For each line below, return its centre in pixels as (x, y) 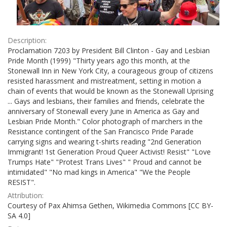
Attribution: (26, 195)
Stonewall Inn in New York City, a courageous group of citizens (110, 70)
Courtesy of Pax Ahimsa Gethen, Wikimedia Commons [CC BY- (110, 205)
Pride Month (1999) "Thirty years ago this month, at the (99, 60)
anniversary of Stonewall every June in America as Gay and (103, 111)
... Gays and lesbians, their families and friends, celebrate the (106, 101)
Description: (27, 40)
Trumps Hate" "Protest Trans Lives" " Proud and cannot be (105, 162)
